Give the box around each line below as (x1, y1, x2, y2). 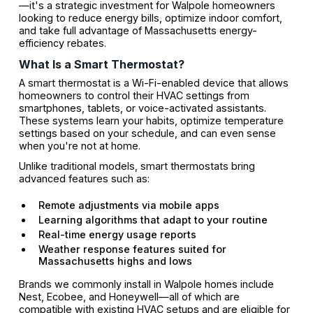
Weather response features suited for (38, 242, 226, 255)
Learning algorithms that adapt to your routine (38, 213, 268, 226)
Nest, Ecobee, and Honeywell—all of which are (18, 290, 240, 303)
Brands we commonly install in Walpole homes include (18, 277, 274, 290)
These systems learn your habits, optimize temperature (18, 114, 284, 126)
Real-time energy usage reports (38, 228, 196, 240)
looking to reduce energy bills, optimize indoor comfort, (18, 12, 282, 24)
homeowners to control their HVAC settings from (18, 89, 249, 101)
